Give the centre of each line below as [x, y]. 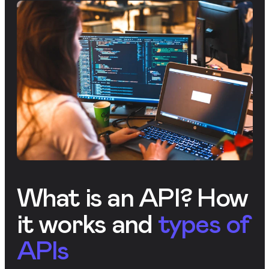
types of [204, 224]
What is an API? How [132, 197]
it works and [87, 224]
